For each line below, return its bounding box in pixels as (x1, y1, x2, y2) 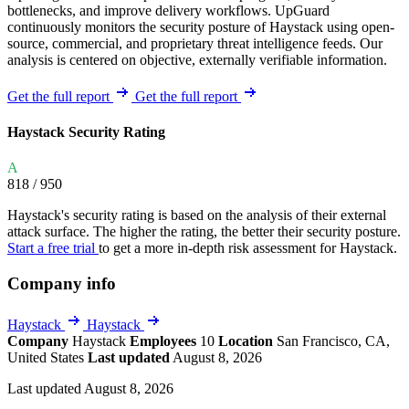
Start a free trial (7, 240, 99, 257)
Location (218, 332, 273, 349)
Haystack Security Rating (7, 124, 165, 141)
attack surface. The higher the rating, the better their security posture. (7, 224, 401, 240)
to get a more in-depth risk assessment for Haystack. (99, 240, 397, 257)
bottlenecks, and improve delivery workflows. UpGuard (7, 2, 330, 18)
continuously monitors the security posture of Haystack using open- (7, 18, 394, 35)
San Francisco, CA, (277, 332, 390, 349)
